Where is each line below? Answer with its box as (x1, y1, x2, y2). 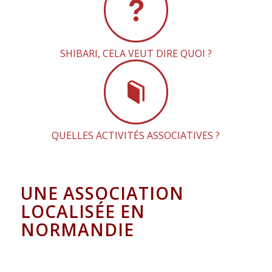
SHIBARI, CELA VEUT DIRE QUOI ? (59, 47, 212, 61)
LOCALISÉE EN (20, 200, 145, 223)
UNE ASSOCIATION (20, 182, 184, 205)
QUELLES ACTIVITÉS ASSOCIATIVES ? (52, 129, 220, 143)
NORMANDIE (20, 218, 134, 242)
